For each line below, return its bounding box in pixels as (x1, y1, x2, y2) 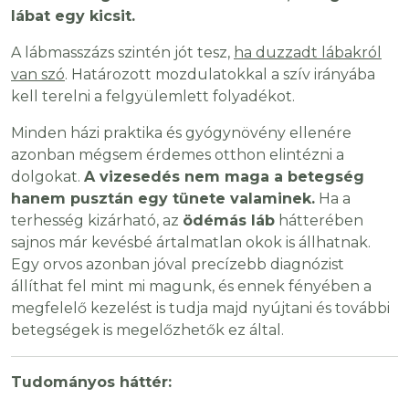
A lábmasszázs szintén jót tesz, (11, 44, 234, 62)
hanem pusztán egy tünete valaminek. (11, 190, 315, 208)
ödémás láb (183, 212, 275, 230)
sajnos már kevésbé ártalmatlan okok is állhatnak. (11, 234, 371, 252)
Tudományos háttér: (11, 373, 172, 392)
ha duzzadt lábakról (234, 44, 382, 62)
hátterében (275, 212, 363, 230)
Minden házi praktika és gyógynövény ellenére (11, 124, 351, 142)
